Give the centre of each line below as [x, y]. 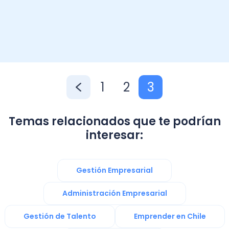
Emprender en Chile [170, 216]
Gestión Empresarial [114, 170]
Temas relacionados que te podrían [114, 122]
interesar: [114, 135]
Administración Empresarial [114, 193]
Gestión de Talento [60, 216]
